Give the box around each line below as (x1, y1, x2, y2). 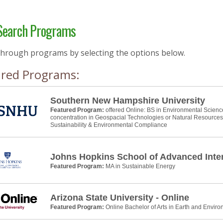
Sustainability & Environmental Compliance (50, 121, 167, 128)
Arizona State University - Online (50, 193, 189, 203)
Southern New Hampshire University (50, 96, 205, 106)
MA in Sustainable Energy (106, 162, 175, 170)
